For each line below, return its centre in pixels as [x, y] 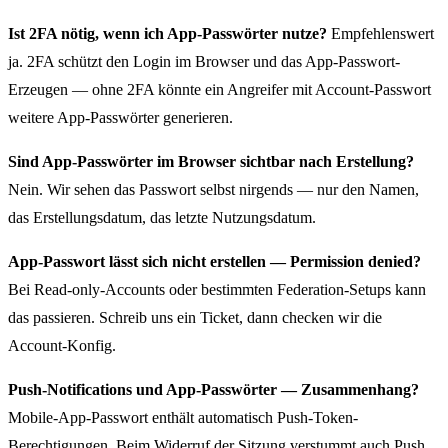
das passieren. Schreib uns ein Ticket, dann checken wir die [195, 317]
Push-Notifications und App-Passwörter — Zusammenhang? [213, 389]
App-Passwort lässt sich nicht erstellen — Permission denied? [214, 261]
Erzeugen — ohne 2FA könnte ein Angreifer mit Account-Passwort [219, 89]
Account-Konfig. [62, 345]
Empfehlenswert [380, 33]
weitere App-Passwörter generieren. [120, 117]
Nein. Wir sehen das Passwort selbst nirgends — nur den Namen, [213, 189]
